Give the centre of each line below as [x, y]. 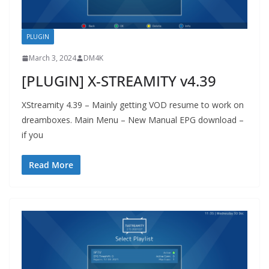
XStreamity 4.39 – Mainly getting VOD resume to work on [133, 105]
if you [32, 135]
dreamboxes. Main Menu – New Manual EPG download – [133, 120]
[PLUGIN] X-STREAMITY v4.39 [119, 81]
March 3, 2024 [53, 58]
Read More [51, 165]
